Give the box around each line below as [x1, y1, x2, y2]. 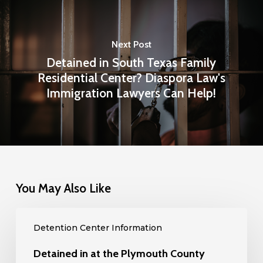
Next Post [111, 38, 151, 50]
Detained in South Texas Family [46, 55, 217, 70]
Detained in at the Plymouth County [33, 247, 205, 260]
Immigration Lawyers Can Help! [46, 85, 217, 100]
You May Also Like [15, 181, 111, 195]
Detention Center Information [33, 222, 162, 233]
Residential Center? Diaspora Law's [37, 70, 225, 85]
